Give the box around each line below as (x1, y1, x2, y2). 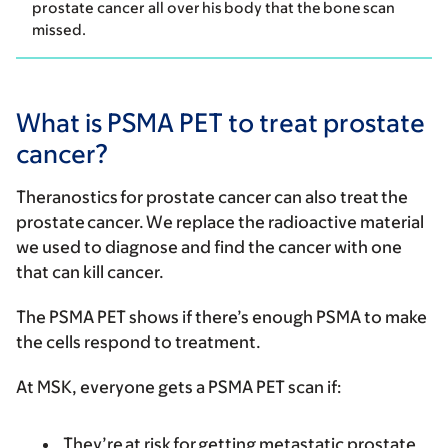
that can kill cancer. (16, 262, 169, 283)
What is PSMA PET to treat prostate (16, 107, 425, 138)
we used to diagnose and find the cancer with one (16, 237, 402, 258)
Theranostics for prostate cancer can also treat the (16, 187, 408, 208)
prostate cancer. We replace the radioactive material (16, 212, 424, 233)
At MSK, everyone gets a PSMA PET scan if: (16, 377, 347, 398)
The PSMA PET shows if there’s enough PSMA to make (16, 307, 427, 328)
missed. (32, 21, 97, 39)
